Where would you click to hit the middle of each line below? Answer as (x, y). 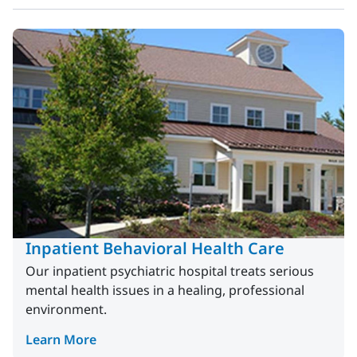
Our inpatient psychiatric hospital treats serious (170, 271)
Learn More (61, 340)
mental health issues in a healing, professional (165, 290)
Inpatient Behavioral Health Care (155, 249)
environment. (66, 310)
